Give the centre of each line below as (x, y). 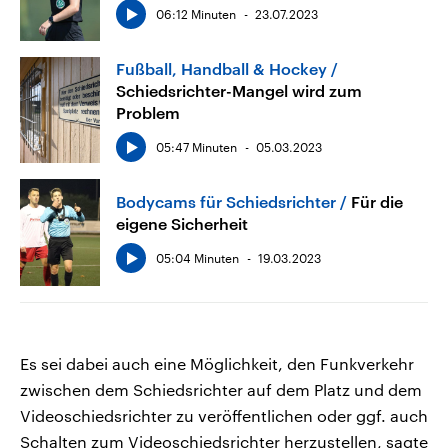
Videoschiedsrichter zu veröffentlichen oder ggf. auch (224, 415)
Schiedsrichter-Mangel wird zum (239, 90)
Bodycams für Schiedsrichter (226, 202)
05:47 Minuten (196, 146)
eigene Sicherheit (182, 224)
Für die (377, 202)
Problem (148, 112)
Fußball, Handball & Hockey (221, 68)
